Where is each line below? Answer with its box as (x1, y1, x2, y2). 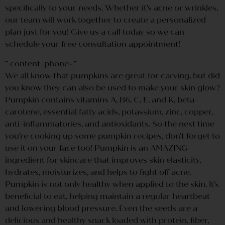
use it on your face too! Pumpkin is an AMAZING (5, 143, 188, 153)
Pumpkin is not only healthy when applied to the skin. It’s (5, 179, 219, 189)
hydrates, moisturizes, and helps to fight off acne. (5, 167, 191, 177)
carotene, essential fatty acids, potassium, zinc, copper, (5, 106, 213, 117)
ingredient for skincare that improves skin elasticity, (5, 155, 201, 165)
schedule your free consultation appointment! (5, 39, 180, 49)
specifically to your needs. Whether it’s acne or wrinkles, (5, 3, 218, 13)
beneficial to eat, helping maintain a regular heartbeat (5, 191, 210, 201)
